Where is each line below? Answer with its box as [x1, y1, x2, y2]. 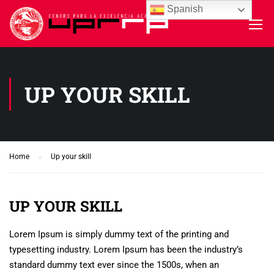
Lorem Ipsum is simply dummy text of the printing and [9, 229, 229, 240]
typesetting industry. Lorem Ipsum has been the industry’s [9, 244, 243, 255]
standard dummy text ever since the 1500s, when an [9, 259, 219, 270]
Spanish [165, 4, 204, 15]
